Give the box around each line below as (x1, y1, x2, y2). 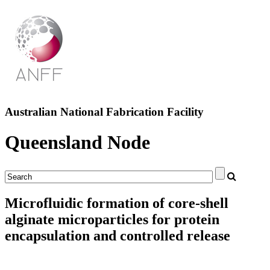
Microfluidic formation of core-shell (5, 195, 228, 211)
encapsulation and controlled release (5, 227, 230, 243)
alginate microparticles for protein (5, 211, 219, 227)
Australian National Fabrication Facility (5, 105, 204, 118)
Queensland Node (5, 131, 150, 154)
